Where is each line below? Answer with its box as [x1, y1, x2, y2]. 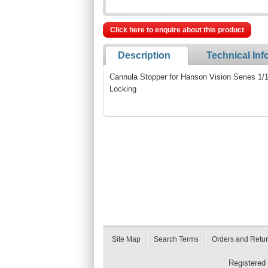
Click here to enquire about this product [110, 26, 244, 34]
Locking [109, 84, 136, 93]
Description [118, 50, 170, 60]
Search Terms [154, 235, 199, 243]
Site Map [112, 235, 141, 243]
